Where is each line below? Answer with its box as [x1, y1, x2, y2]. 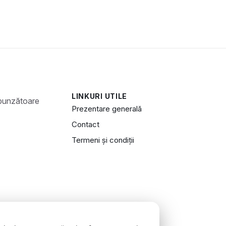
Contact [71, 120, 99, 130]
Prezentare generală [71, 104, 142, 114]
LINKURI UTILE [71, 92, 128, 101]
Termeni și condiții [71, 135, 134, 145]
